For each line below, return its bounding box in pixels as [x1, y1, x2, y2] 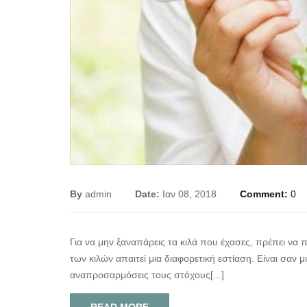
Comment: [240, 188, 291, 199]
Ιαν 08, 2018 [162, 188, 217, 199]
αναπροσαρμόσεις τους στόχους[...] [70, 269, 224, 280]
